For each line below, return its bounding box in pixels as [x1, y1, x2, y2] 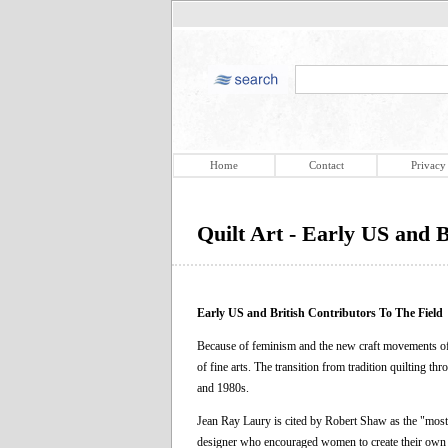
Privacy [410, 159, 446, 171]
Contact [308, 159, 344, 171]
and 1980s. [197, 380, 249, 395]
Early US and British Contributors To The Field [197, 305, 443, 320]
